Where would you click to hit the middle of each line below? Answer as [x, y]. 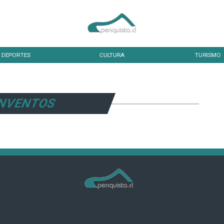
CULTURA [112, 55]
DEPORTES [16, 55]
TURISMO [208, 55]
